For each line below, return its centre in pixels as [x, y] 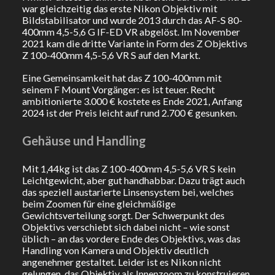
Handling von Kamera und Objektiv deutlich [115, 250]
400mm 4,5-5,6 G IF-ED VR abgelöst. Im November [131, 31]
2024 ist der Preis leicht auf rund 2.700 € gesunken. [129, 112]
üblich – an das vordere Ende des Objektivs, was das [131, 238]
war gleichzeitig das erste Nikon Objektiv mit [119, 8]
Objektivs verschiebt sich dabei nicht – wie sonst [126, 227]
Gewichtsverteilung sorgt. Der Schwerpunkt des [123, 215]
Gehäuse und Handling [84, 140]
